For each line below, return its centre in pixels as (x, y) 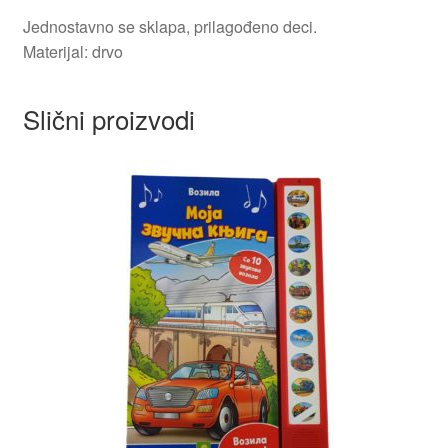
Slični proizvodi (108, 119)
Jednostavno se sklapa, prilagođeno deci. (169, 27)
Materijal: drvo (72, 52)
